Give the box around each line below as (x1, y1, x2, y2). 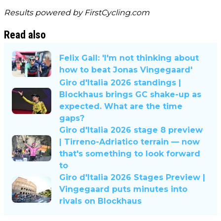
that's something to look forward (59, 149, 200, 159)
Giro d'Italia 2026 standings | (59, 78, 181, 88)
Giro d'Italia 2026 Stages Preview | (59, 173, 205, 183)
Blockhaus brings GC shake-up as (59, 90, 201, 100)
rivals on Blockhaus (59, 196, 142, 206)
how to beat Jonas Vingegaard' (59, 65, 192, 74)
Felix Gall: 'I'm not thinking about (59, 53, 199, 63)
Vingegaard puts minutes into (59, 184, 187, 194)
